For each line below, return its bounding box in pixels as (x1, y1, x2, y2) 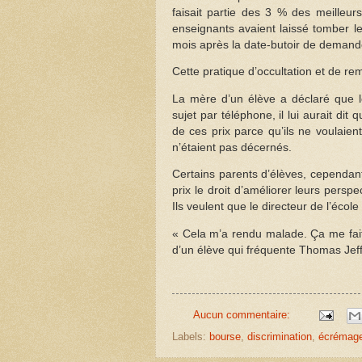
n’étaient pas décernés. (172, 141, 292, 154)
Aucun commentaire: (192, 309, 293, 322)
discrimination (247, 330, 312, 343)
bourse (209, 330, 241, 343)
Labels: (172, 330, 209, 343)
